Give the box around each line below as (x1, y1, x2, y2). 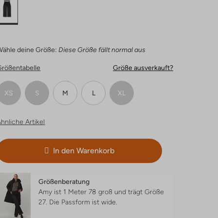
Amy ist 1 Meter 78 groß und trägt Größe (38, 188, 164, 196)
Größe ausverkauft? (112, 64, 173, 72)
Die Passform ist (49, 198, 102, 206)
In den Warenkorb (53, 146, 115, 155)
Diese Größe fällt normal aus (58, 46, 146, 54)
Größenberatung (38, 178, 90, 185)
